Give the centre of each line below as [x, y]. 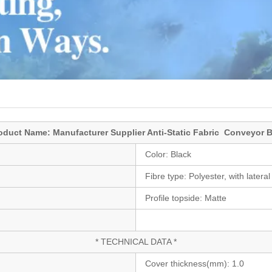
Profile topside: [175, 198]
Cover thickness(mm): [189, 263]
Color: [158, 154]
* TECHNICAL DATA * [136, 241]
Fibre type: [167, 176]
